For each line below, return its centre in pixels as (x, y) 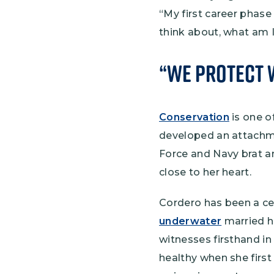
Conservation (194, 117)
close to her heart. (206, 172)
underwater (191, 221)
